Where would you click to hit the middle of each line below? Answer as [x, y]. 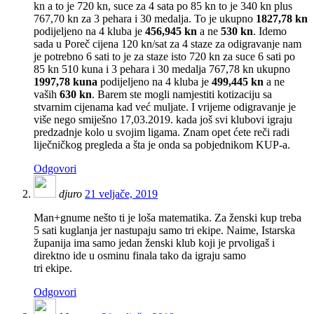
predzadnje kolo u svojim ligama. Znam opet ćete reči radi [162, 132]
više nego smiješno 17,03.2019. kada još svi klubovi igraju [163, 120]
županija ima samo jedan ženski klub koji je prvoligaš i [154, 243]
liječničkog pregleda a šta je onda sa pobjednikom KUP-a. [162, 145]
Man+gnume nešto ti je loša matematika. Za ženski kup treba [168, 218]
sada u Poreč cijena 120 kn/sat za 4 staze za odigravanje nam [168, 44]
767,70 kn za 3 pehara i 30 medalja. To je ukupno [145, 19]
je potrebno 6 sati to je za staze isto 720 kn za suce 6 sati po [164, 57]
